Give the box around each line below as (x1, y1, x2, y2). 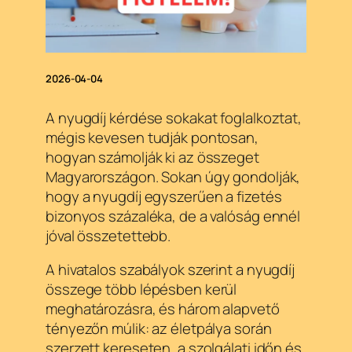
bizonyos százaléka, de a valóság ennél (46, 205, 301, 226)
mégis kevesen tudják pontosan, (46, 126, 258, 148)
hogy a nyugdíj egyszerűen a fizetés (46, 185, 282, 207)
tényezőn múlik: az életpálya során (46, 318, 272, 339)
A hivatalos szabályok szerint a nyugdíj (46, 259, 295, 280)
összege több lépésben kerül (46, 279, 237, 300)
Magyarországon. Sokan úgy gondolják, (46, 166, 301, 187)
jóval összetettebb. (46, 225, 171, 246)
